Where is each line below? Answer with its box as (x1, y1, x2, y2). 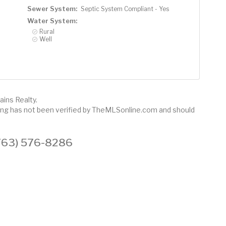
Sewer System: (27, 4, 77, 13)
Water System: (27, 16, 77, 25)
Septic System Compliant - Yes (80, 5, 169, 13)
